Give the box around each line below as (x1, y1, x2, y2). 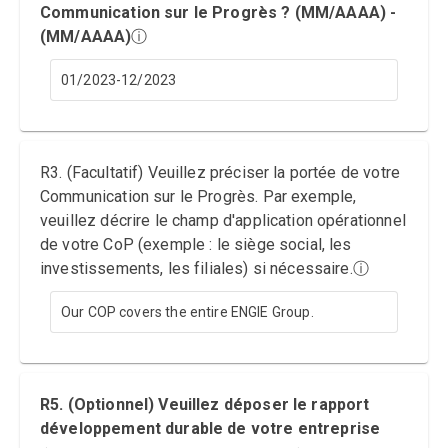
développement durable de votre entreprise (40, 419, 381, 438)
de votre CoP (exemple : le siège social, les (40, 235, 352, 254)
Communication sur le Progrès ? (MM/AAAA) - (40, 3, 397, 22)
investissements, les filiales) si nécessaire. (40, 259, 353, 278)
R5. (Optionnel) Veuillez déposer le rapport (40, 395, 370, 414)
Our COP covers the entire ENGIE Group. (61, 304, 314, 320)
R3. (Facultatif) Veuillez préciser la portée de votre (40, 163, 400, 182)
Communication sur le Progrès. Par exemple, (40, 187, 357, 206)
